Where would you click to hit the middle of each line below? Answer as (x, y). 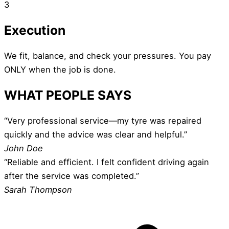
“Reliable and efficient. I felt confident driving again (107, 162)
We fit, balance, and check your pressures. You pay (108, 55)
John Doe (24, 148)
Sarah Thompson (38, 189)
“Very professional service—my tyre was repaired (103, 120)
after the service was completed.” (72, 176)
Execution (35, 30)
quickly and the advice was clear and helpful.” (96, 134)
